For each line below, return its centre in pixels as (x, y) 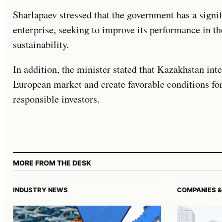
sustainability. (41, 44)
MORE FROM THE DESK (52, 163)
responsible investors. (56, 99)
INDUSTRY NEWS (40, 190)
